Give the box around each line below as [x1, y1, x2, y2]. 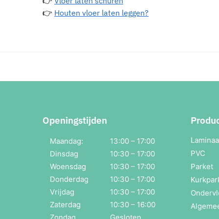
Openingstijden [43, 114, 107, 127]
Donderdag [50, 175, 88, 184]
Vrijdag [50, 187, 74, 197]
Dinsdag [50, 149, 78, 159]
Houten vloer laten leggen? [54, 7, 149, 18]
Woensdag [50, 162, 86, 172]
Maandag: [50, 136, 83, 146]
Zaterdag [50, 200, 81, 210]
